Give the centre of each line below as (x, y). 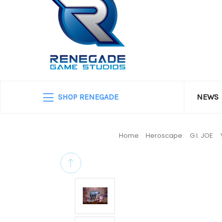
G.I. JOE (202, 135)
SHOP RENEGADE (87, 97)
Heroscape (164, 135)
